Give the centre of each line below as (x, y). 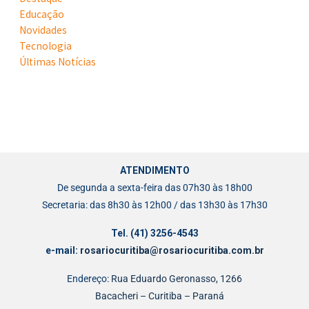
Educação (42, 14)
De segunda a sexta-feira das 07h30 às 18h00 (154, 188)
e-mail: (62, 251)
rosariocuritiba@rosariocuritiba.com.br (172, 251)
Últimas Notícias (58, 62)
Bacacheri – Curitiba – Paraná (160, 296)
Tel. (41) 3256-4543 (154, 233)
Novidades (43, 30)
